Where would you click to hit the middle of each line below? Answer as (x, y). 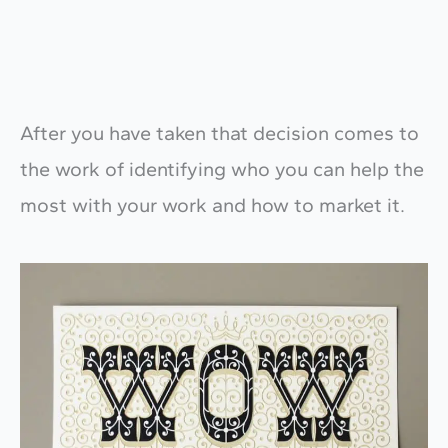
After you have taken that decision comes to (219, 132)
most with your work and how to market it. (212, 204)
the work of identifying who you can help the (222, 168)
